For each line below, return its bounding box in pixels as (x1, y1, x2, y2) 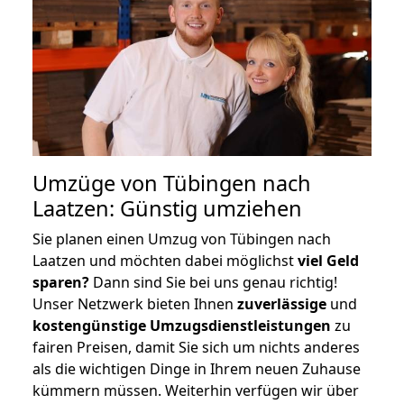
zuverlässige (237, 293, 326, 314)
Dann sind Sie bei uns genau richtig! (89, 271, 337, 292)
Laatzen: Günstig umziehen (32, 193, 302, 223)
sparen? (32, 271, 89, 292)
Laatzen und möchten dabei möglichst (32, 250, 298, 271)
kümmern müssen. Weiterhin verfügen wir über (32, 380, 359, 400)
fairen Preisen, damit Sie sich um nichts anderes (32, 336, 360, 357)
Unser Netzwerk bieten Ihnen (32, 293, 237, 314)
